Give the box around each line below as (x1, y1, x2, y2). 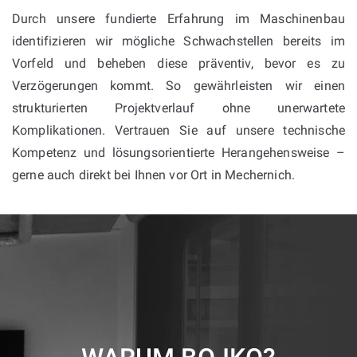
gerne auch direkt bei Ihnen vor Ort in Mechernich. (12, 167, 296, 183)
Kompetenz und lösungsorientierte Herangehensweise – (12, 145, 345, 161)
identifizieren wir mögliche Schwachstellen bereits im (12, 33, 345, 49)
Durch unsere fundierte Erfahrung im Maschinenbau (12, 11, 345, 27)
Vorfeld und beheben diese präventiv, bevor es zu (12, 56, 345, 72)
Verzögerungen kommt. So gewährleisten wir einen (12, 78, 345, 94)
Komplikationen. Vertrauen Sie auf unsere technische (12, 123, 345, 139)
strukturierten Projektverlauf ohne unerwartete (12, 100, 345, 116)
